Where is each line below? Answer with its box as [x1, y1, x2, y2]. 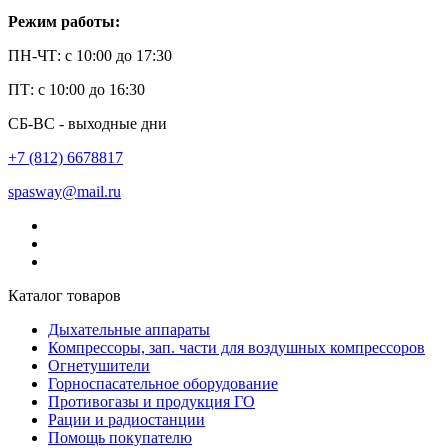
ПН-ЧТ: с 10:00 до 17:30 [8, 47, 172, 65]
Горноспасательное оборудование [48, 375, 278, 393]
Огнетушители [48, 357, 150, 375]
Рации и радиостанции [48, 411, 205, 429]
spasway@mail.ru [8, 183, 121, 201]
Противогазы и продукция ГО [48, 393, 255, 411]
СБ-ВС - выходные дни [8, 115, 167, 133]
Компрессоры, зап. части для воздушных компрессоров [48, 339, 425, 357]
